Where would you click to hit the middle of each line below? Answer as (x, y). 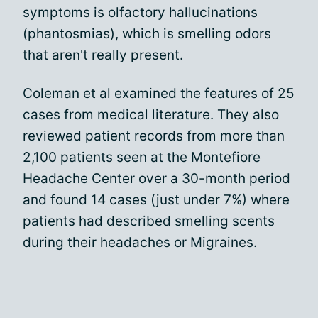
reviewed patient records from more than (154, 136)
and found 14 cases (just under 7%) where (156, 200)
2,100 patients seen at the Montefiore (142, 157)
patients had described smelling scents (149, 221)
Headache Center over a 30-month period (157, 179)
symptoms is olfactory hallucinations (140, 12)
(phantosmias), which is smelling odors (147, 34)
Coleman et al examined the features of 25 (159, 93)
